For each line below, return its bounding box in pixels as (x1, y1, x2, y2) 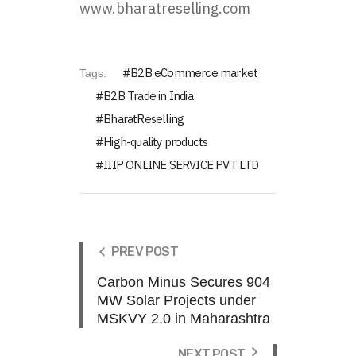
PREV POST (111, 243, 178, 259)
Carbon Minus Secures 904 (97, 273, 270, 290)
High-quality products (103, 133, 208, 149)
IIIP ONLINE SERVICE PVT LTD (103, 157, 259, 172)
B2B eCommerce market (130, 64, 258, 80)
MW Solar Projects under (97, 292, 256, 308)
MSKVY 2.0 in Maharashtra (97, 310, 270, 327)
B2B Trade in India (103, 87, 193, 103)
